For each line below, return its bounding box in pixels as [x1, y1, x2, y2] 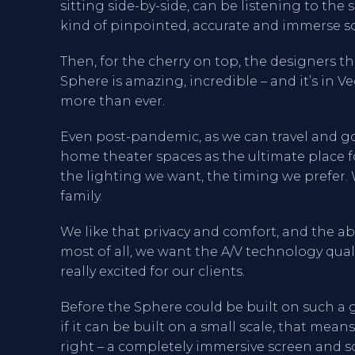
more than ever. [60, 94, 165, 109]
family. [60, 189, 102, 204]
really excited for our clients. [60, 264, 245, 279]
